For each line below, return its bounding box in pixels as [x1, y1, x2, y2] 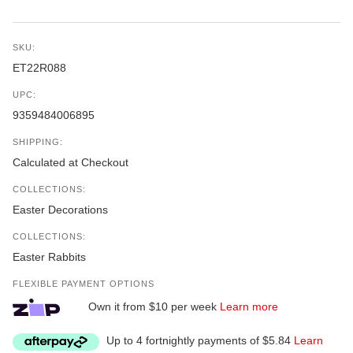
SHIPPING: [13, 137, 63, 147]
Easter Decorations [13, 203, 108, 217]
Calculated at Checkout [13, 156, 128, 169]
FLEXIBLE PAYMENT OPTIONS [13, 279, 154, 289]
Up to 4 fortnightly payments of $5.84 [103, 334, 294, 347]
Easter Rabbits [13, 251, 86, 264]
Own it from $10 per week [85, 300, 220, 314]
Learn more [220, 300, 278, 314]
